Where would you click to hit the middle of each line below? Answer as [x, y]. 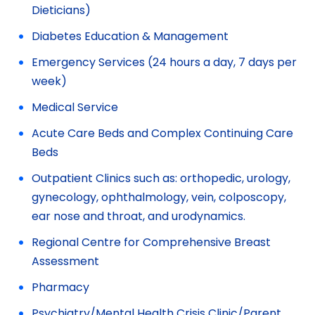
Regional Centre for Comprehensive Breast [151, 243]
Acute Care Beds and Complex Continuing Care [162, 134]
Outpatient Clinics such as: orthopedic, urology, [161, 179]
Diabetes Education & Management [130, 37]
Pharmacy [60, 288]
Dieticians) [61, 11]
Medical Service [75, 108]
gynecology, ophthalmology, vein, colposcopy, [159, 198]
